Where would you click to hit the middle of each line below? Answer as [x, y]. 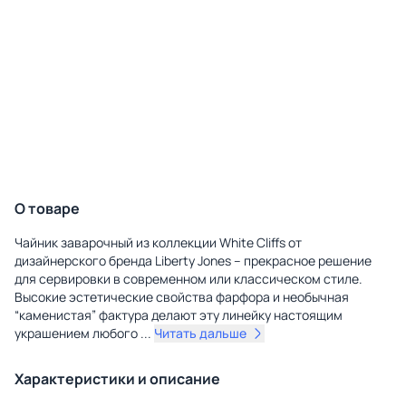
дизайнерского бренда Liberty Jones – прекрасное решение [193, 261]
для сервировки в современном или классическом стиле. [188, 279]
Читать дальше [200, 333]
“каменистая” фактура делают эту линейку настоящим [179, 315]
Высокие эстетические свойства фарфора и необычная [182, 297]
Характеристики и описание [117, 379]
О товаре [47, 209]
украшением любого [77, 333]
